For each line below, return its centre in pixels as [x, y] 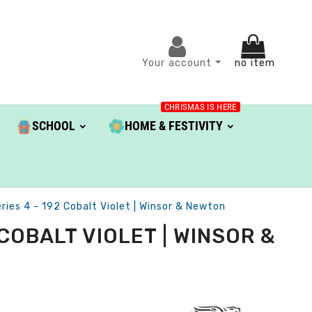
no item [255, 63]
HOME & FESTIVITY [173, 126]
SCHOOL [53, 126]
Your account [178, 63]
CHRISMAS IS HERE [200, 107]
